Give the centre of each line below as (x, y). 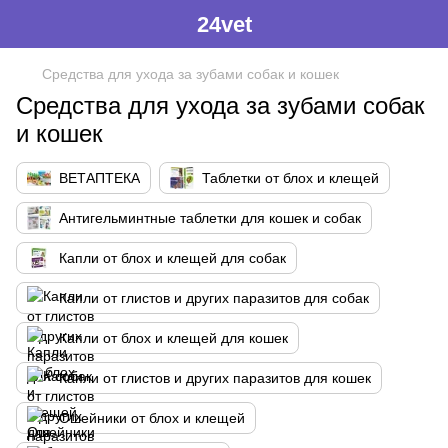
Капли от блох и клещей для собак (172, 258)
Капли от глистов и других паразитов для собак (214, 298)
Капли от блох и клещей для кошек (173, 338)
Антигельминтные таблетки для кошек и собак (210, 218)
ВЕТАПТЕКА (99, 178)
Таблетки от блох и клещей (290, 178)
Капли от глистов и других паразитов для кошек (215, 378)
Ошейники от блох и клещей (152, 418)
